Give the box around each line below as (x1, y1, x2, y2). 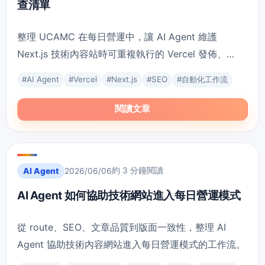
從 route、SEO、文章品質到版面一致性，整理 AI (17, 221, 226, 233)
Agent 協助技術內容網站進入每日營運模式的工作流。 (17, 238, 245, 250)
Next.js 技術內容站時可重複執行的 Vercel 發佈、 (17, 47, 227, 60)
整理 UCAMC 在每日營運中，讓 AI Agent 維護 (17, 30, 217, 43)
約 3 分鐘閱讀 (112, 165, 163, 175)
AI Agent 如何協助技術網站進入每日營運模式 (17, 188, 241, 202)
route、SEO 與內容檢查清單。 (17, 64, 148, 77)
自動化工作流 (182, 74, 228, 84)
